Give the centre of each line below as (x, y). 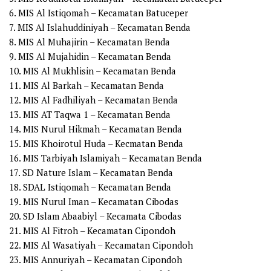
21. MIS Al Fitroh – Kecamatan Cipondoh (92, 231)
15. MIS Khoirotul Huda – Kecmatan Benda (96, 144)
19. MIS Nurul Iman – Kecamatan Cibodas (94, 202)
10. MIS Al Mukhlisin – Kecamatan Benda (93, 71)
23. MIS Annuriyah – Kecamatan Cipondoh (96, 260)
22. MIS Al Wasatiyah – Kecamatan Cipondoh (101, 245)
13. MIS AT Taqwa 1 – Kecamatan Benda (90, 115)
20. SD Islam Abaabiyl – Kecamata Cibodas (95, 216)
